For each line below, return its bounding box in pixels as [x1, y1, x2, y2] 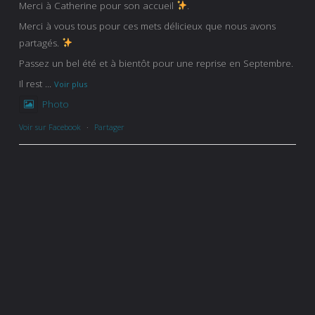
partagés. [19, 36, 62, 49]
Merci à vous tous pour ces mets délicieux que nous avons [19, 19, 276, 32]
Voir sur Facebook [19, 121, 81, 132]
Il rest [19, 77, 42, 90]
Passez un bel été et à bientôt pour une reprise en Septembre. [19, 56, 293, 70]
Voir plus [54, 78, 87, 89]
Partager [94, 121, 124, 132]
